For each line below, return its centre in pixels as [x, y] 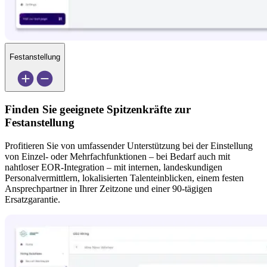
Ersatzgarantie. [32, 199]
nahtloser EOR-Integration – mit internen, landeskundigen [114, 167]
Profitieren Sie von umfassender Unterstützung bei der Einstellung [129, 145]
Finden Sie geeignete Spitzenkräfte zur [98, 109]
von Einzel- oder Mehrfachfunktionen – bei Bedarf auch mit [117, 156]
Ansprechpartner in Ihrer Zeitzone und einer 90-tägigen [108, 188]
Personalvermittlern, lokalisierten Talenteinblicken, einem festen [124, 178]
